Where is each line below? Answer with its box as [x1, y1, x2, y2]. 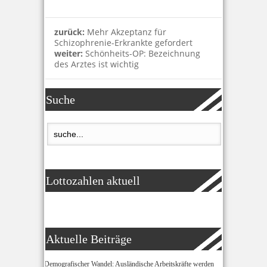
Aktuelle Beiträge [46, 232, 132, 246]
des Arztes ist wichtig [54, 58, 139, 70]
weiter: [54, 48, 85, 59]
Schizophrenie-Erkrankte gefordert [54, 37, 193, 48]
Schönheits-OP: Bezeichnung [85, 48, 200, 59]
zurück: [54, 26, 87, 38]
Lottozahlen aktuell [46, 174, 140, 187]
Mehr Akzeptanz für [87, 26, 166, 38]
